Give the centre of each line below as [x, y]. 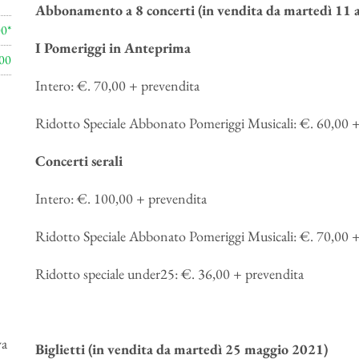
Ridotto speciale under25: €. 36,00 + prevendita [169, 274]
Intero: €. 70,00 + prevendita [117, 85]
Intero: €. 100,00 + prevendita [121, 198]
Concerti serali [79, 161]
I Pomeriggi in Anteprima [113, 48]
